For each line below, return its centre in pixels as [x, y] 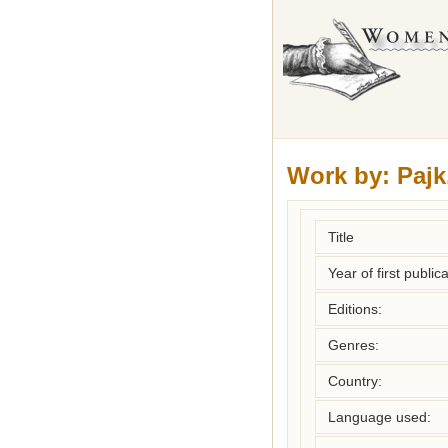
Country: [355, 381]
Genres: [353, 345]
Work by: [338, 175]
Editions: [355, 309]
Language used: [379, 417]
